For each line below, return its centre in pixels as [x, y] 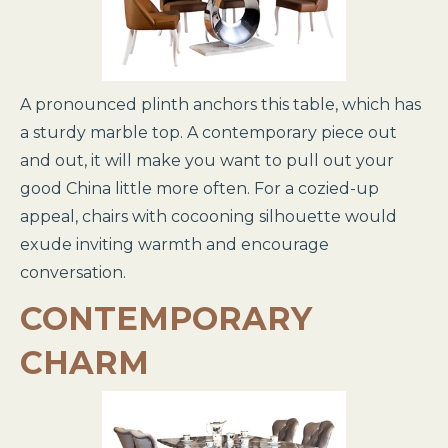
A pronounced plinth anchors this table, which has [220, 104]
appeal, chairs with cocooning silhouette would [208, 216]
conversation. [73, 272]
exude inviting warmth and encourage [174, 244]
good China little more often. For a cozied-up [199, 188]
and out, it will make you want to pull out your [207, 160]
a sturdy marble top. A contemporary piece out [208, 132]
